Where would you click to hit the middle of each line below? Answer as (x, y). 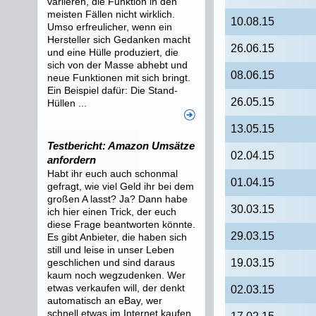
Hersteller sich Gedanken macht (119, 39)
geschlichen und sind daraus (111, 262)
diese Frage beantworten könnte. (121, 224)
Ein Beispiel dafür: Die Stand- (113, 90)
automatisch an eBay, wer (105, 300)
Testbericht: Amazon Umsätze (121, 146)
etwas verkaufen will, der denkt (116, 288)
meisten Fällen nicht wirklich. (111, 14)
